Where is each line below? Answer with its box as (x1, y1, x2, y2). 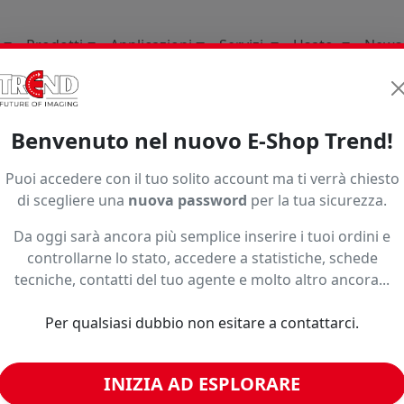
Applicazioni (110, 34, 193, 55)
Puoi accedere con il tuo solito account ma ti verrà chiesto (5, 169, 399, 188)
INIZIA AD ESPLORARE (104, 372, 300, 396)
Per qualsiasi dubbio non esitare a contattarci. (45, 313, 359, 333)
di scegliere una (17, 190, 128, 210)
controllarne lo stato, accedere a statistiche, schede (26, 248, 378, 268)
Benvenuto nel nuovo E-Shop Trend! (11, 125, 393, 155)
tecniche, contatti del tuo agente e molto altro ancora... (14, 270, 390, 289)
